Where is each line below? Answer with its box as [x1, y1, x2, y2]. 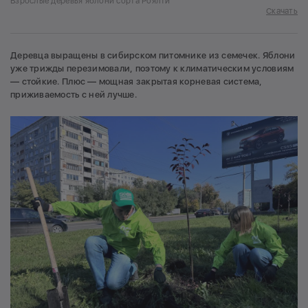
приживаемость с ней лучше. [10, 89, 137, 100]
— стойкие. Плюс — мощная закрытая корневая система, [10, 76, 263, 87]
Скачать [266, 5, 298, 16]
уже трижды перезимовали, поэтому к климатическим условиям [10, 63, 294, 74]
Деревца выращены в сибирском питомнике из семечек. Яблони [10, 49, 296, 60]
